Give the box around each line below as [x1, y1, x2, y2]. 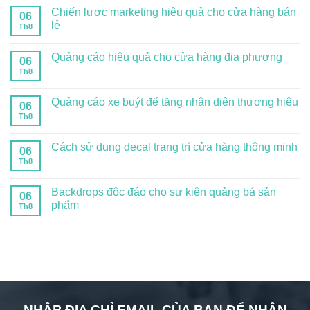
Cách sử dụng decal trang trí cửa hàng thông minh [51, 141, 298, 153]
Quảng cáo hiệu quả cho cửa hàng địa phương [51, 51, 282, 63]
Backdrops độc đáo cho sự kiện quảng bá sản [51, 186, 276, 198]
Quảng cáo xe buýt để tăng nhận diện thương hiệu [51, 96, 298, 108]
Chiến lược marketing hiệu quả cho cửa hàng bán [51, 6, 296, 18]
